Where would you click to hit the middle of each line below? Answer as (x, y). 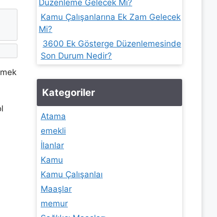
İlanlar (52, 145)
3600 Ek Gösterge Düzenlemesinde (112, 44)
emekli (53, 131)
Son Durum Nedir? (76, 56)
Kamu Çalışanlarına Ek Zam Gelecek (111, 17)
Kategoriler (69, 93)
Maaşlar (56, 189)
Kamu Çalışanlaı (72, 174)
